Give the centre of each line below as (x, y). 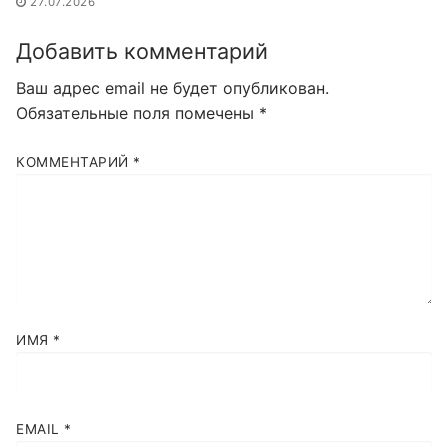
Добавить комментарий (142, 50)
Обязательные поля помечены (137, 113)
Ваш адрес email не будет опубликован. (172, 88)
